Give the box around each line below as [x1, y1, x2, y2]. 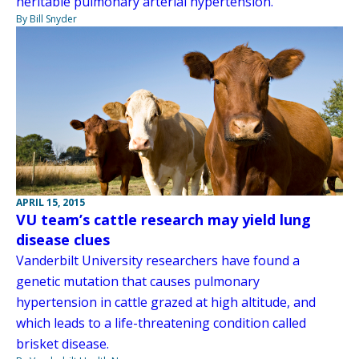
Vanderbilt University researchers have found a [16, 252, 300, 270]
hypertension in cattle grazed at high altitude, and [16, 293, 316, 312]
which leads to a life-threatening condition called [16, 314, 306, 333]
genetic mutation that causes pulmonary [16, 272, 260, 291]
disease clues [16, 230, 110, 250]
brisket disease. [16, 335, 109, 353]
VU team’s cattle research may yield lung [16, 210, 311, 230]
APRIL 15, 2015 [16, 196, 85, 210]
